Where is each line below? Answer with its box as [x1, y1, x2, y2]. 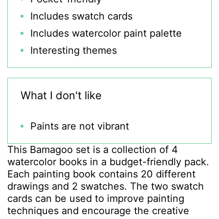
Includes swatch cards [30, 10, 132, 22]
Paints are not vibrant [30, 120, 129, 132]
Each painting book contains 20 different [7, 168, 196, 180]
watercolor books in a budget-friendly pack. [7, 156, 209, 168]
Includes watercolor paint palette [30, 27, 185, 39]
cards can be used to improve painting [7, 193, 184, 204]
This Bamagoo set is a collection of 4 [7, 144, 178, 155]
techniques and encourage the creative [7, 205, 189, 217]
